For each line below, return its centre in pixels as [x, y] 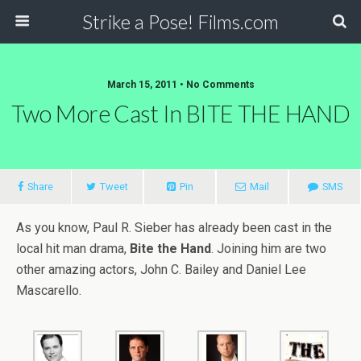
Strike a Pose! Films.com [180, 21]
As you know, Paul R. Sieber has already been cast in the [174, 228]
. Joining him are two [269, 249]
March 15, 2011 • [146, 85]
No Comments [220, 85]
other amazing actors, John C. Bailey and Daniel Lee [161, 270]
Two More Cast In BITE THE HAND [180, 114]
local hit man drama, [73, 249]
